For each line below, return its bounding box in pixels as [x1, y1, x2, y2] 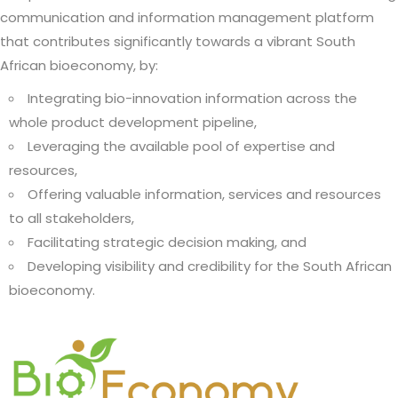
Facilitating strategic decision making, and [28, 232, 306, 251]
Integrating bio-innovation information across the [28, 88, 357, 107]
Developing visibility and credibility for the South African [28, 256, 392, 275]
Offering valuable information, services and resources [28, 184, 381, 203]
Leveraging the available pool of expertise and [28, 136, 335, 155]
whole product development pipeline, [9, 112, 257, 131]
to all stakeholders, [9, 208, 134, 227]
